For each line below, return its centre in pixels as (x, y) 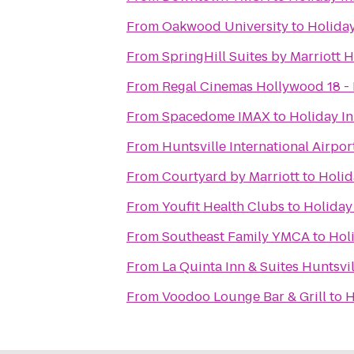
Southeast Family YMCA (236, 237)
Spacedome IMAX (216, 117)
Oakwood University (225, 26)
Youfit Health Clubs (223, 207)
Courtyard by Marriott (231, 177)
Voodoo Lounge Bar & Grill (244, 297)
